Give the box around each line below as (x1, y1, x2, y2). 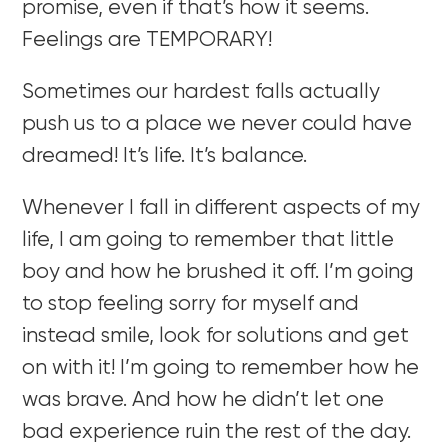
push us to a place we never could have (22, 113, 413, 135)
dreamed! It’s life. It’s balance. (22, 145, 308, 167)
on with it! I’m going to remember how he (22, 357, 420, 379)
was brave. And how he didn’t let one (22, 389, 385, 411)
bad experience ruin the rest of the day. (22, 421, 412, 443)
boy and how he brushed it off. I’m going (22, 261, 415, 283)
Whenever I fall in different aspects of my (22, 197, 421, 219)
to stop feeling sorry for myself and (22, 293, 360, 315)
